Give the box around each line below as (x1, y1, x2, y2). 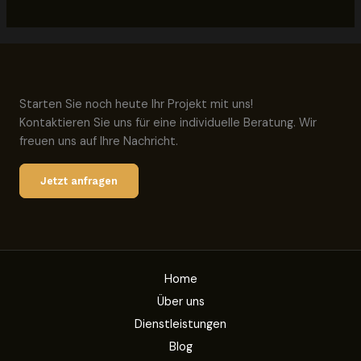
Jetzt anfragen (40, 175, 118, 187)
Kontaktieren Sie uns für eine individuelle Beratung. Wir (19, 115, 317, 131)
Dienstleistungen (135, 317, 226, 332)
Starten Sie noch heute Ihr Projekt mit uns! (19, 97, 253, 113)
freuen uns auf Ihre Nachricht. (19, 134, 178, 150)
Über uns (156, 294, 205, 309)
